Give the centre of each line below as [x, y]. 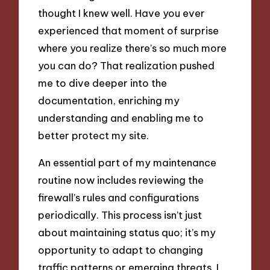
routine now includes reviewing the [121, 180]
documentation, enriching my [109, 101]
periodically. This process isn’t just [120, 215]
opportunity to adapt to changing [121, 250]
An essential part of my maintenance [127, 162]
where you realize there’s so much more [133, 48]
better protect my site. [94, 136]
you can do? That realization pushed [127, 66]
